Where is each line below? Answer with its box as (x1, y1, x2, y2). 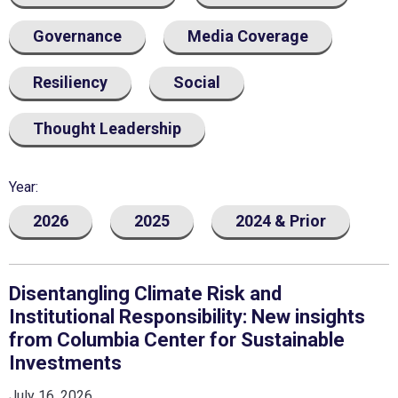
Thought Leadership (33, 119, 181, 138)
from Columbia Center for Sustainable (9, 329, 345, 351)
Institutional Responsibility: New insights (9, 306, 365, 328)
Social (173, 73, 220, 92)
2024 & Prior (235, 211, 326, 230)
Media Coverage (187, 27, 308, 45)
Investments (9, 352, 122, 374)
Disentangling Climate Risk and (9, 283, 282, 305)
